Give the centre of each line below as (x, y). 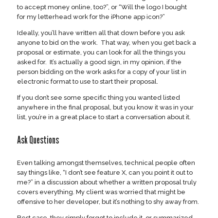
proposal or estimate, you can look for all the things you (101, 52)
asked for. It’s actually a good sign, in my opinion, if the (99, 62)
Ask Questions (38, 140)
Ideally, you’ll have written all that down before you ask (101, 33)
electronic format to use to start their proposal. (88, 81)
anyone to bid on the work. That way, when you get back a (107, 42)
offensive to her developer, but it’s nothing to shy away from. (108, 202)
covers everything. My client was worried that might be (101, 192)
